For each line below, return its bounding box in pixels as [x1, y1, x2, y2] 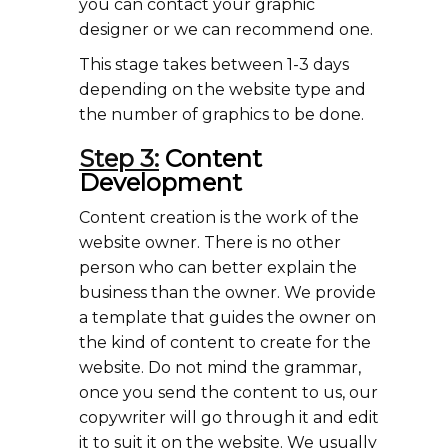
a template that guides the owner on [79, 308, 376, 327]
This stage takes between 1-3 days [79, 55, 349, 74]
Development [79, 168, 242, 197]
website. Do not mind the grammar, [79, 358, 361, 377]
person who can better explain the [79, 258, 357, 277]
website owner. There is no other [79, 233, 341, 252]
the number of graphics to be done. [79, 105, 364, 124]
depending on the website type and [79, 80, 366, 99]
